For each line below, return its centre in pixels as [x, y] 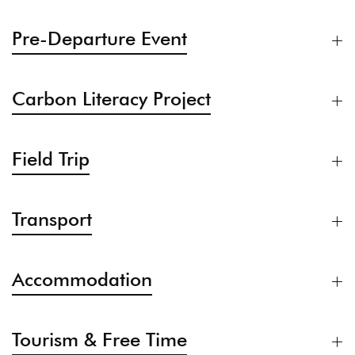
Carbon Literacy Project [111, 98]
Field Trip [51, 158]
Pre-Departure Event [99, 38]
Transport [52, 219]
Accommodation [82, 279]
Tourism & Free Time [99, 339]
